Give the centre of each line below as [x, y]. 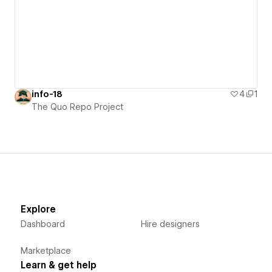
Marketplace [46, 250]
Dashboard [42, 224]
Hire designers [170, 224]
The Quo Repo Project [77, 107]
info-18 [47, 94]
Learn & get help [58, 265]
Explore [38, 209]
